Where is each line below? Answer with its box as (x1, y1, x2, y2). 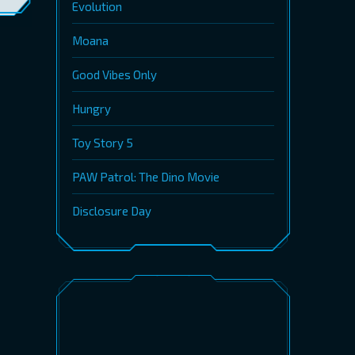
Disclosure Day (72, 204, 151, 218)
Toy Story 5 (72, 136, 133, 150)
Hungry (72, 101, 111, 116)
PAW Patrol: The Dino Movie (72, 170, 219, 184)
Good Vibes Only (72, 67, 157, 82)
